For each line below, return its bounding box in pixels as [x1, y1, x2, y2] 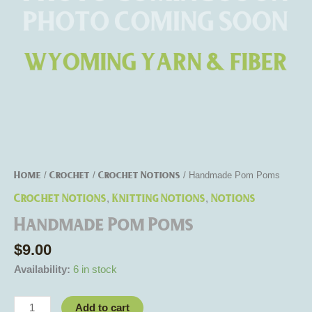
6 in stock [73, 263, 117, 275]
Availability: [14, 263, 70, 275]
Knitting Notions [112, 192, 205, 204]
